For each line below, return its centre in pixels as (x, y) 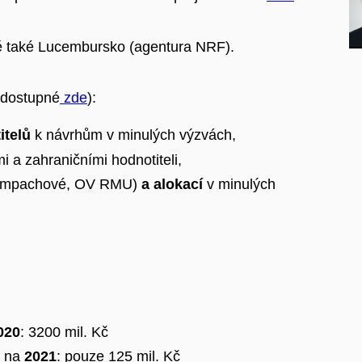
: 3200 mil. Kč (66, 332)
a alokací (170, 185)
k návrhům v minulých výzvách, (135, 135)
